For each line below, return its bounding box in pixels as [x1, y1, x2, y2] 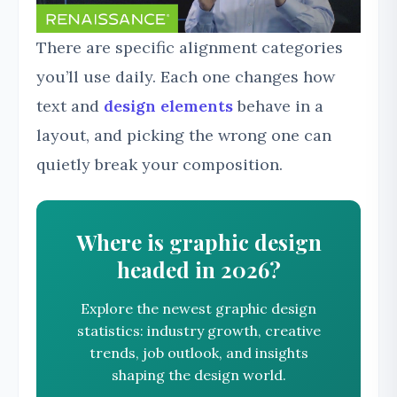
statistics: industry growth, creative [76, 322, 321, 340]
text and [36, 96, 104, 117]
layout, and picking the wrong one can [36, 125, 331, 146]
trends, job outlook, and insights [89, 344, 308, 362]
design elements [104, 96, 233, 117]
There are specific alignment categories [36, 37, 343, 58]
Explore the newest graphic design [81, 300, 316, 318]
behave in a [233, 96, 323, 117]
